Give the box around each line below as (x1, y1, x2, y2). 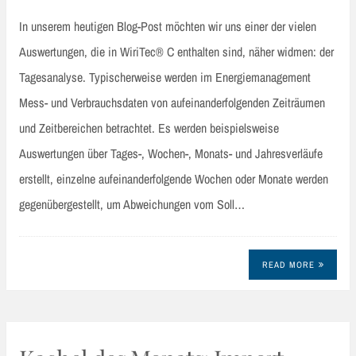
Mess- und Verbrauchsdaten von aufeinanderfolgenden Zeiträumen (19, 93, 325, 111)
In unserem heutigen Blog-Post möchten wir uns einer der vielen (19, 17, 316, 35)
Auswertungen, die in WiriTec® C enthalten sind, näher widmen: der (19, 42, 334, 60)
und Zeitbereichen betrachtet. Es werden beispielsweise (19, 118, 279, 137)
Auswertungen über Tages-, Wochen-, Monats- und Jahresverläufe (19, 144, 323, 162)
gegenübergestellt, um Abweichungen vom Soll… (19, 195, 245, 213)
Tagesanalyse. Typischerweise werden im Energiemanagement (19, 68, 311, 86)
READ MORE (261, 259, 315, 271)
